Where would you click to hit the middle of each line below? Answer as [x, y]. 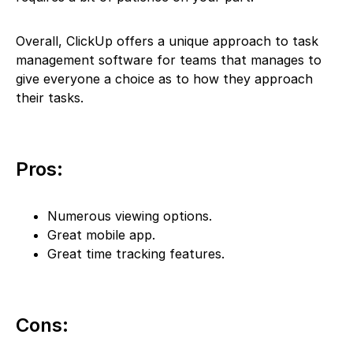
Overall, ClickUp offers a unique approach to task [167, 41]
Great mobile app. [101, 234]
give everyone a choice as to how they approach [164, 78]
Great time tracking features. [136, 253]
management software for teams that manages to [169, 59]
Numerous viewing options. [132, 216]
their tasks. [50, 97]
